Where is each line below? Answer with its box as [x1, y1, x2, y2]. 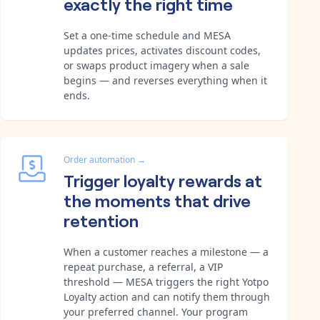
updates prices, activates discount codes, [64, 43, 261, 57]
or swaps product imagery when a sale [64, 58, 249, 72]
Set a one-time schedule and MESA [64, 28, 231, 42]
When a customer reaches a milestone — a [64, 244, 269, 259]
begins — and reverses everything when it [64, 73, 267, 87]
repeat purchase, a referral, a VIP [64, 259, 223, 274]
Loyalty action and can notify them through [64, 289, 270, 304]
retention [64, 207, 139, 231]
